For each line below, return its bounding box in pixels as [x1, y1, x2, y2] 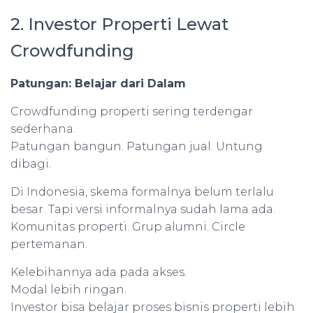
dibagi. [10, 157, 51, 170]
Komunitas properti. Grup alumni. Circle [10, 220, 245, 233]
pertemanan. [10, 238, 87, 251]
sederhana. [10, 122, 75, 136]
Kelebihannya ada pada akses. [10, 265, 187, 279]
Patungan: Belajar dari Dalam [10, 77, 186, 90]
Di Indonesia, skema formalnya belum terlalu [10, 185, 274, 198]
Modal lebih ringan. [10, 283, 126, 296]
